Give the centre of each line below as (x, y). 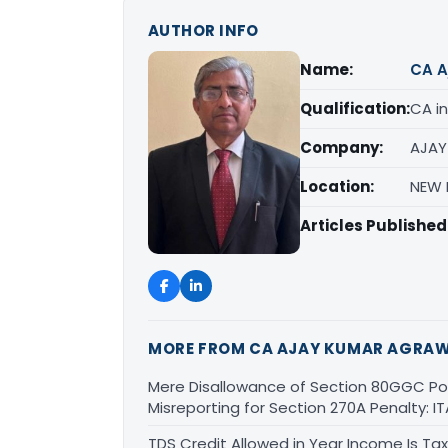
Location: (337, 186)
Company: (341, 147)
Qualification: (355, 108)
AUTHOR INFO (203, 30)
